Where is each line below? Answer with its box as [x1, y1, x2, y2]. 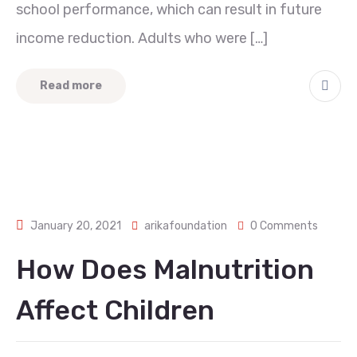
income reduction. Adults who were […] [16, 29, 268, 47]
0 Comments [250, 219, 318, 233]
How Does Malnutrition [16, 253, 314, 286]
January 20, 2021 [30, 219, 121, 233]
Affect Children [16, 294, 214, 327]
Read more [40, 79, 102, 92]
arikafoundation [144, 219, 227, 233]
